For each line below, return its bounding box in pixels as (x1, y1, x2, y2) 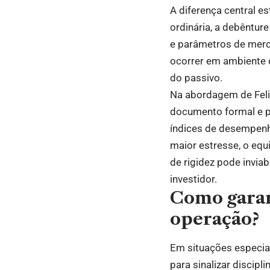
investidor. (170, 173, 217, 186)
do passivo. (170, 72, 222, 84)
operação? (170, 209, 259, 230)
